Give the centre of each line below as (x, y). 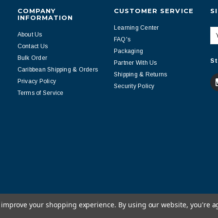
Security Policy (134, 86)
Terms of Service (40, 93)
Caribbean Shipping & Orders (58, 70)
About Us (30, 35)
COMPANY (36, 11)
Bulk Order (32, 58)
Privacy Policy (37, 81)
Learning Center (136, 28)
